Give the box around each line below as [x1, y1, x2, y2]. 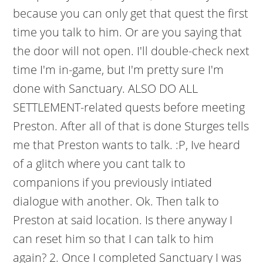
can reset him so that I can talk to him [13, 231, 214, 247]
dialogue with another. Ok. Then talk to [13, 193, 220, 209]
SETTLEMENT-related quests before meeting [13, 99, 245, 115]
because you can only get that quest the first [13, 5, 249, 21]
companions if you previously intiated [13, 174, 213, 190]
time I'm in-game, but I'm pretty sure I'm [13, 62, 224, 77]
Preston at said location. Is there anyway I [13, 212, 233, 228]
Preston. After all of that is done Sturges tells [13, 118, 249, 134]
